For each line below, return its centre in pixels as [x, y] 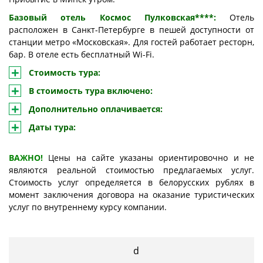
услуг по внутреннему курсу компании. [89, 207]
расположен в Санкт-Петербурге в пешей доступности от [131, 30]
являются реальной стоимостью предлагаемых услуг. [131, 170]
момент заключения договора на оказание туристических [131, 195]
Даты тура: [53, 127]
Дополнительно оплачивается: [96, 109]
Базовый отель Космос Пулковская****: [119, 18]
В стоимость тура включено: [91, 91]
